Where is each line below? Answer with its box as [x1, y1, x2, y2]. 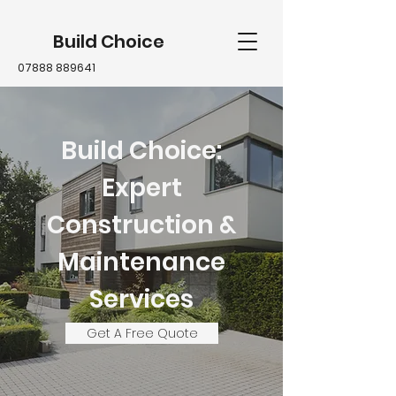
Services [89, 282, 194, 316]
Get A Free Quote [86, 324, 198, 342]
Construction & [46, 208, 237, 242]
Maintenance [57, 245, 225, 279]
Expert [101, 171, 182, 205]
